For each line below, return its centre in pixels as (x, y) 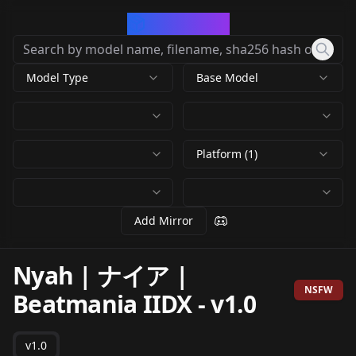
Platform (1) (227, 154)
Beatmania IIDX (103, 304)
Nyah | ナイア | (101, 275)
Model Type (57, 77)
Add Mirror (164, 221)
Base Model (227, 77)
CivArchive (188, 23)
